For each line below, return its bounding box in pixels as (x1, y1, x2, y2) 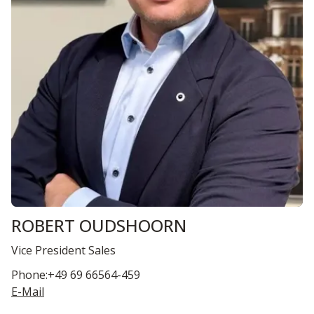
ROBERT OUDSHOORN (11, 214, 186, 238)
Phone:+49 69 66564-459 (11, 267, 140, 283)
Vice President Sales (11, 243, 116, 259)
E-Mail (11, 284, 44, 300)
